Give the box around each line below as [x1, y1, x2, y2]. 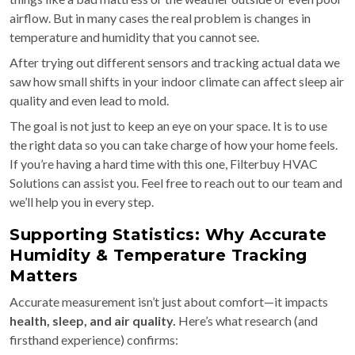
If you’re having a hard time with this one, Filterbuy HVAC [10, 156, 318, 172]
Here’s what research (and [176, 313, 318, 329]
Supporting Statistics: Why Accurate [10, 225, 327, 245]
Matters [10, 266, 78, 286]
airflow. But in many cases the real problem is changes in [10, 10, 311, 26]
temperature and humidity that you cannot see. [10, 29, 259, 45]
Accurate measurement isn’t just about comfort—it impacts [10, 294, 328, 310]
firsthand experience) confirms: [10, 332, 178, 348]
